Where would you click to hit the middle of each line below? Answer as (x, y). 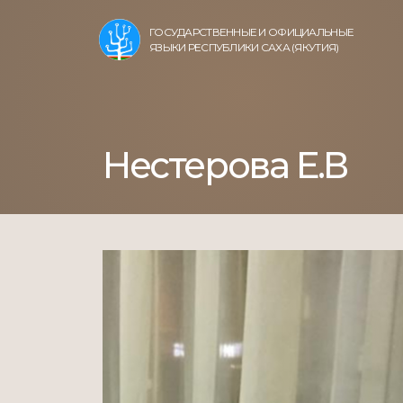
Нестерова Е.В (225, 165)
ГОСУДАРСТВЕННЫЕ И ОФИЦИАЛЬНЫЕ (252, 32)
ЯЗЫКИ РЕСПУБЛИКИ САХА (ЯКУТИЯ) (244, 47)
